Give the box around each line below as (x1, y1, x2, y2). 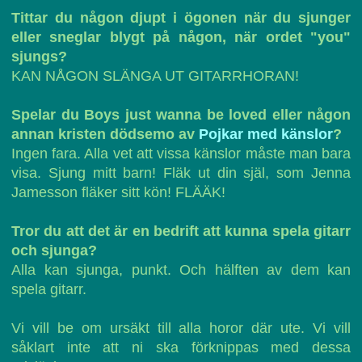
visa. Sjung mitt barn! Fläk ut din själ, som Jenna (11, 165, 351, 181)
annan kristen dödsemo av (11, 126, 199, 142)
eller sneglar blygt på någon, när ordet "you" (11, 29, 351, 45)
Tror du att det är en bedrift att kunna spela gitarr (11, 223, 351, 239)
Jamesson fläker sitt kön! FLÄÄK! (11, 184, 225, 200)
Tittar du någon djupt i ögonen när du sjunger (11, 10, 351, 26)
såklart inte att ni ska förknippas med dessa (11, 339, 351, 356)
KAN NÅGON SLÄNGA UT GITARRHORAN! (11, 68, 299, 84)
